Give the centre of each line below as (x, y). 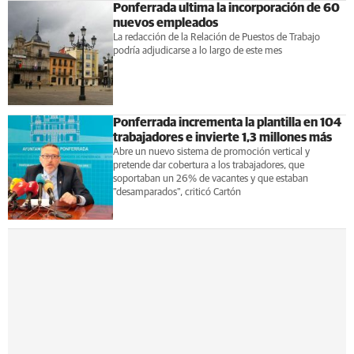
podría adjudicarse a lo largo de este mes (197, 51)
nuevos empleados (165, 23)
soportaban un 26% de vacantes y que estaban (210, 179)
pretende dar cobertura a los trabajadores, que (208, 165)
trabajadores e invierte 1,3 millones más (222, 137)
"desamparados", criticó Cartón (177, 192)
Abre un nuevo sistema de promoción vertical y (211, 152)
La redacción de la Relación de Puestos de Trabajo (216, 37)
